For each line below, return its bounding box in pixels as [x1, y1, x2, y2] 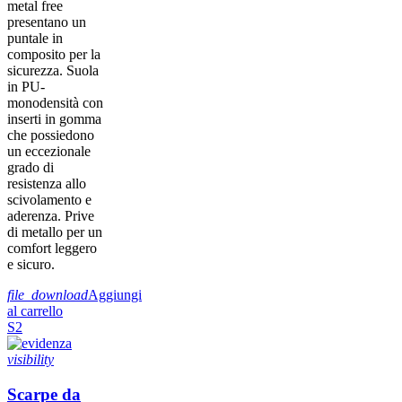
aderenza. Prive [7, 208, 94, 224]
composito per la [7, 47, 100, 63]
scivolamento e [7, 192, 92, 208]
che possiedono [7, 127, 94, 144]
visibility [7, 352, 54, 368]
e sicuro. [7, 257, 55, 273]
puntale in [7, 31, 63, 47]
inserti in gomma [7, 111, 101, 127]
